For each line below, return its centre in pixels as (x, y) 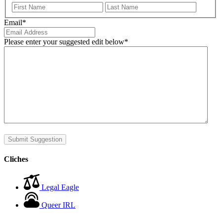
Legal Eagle (60, 187)
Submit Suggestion (35, 139)
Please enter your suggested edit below (64, 41)
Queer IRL (58, 205)
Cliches (16, 159)
